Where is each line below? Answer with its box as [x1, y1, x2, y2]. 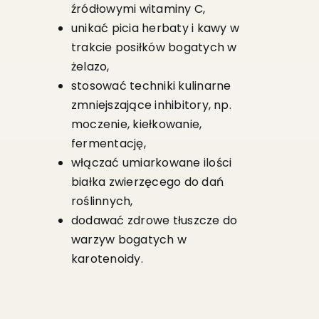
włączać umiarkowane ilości [70, 155, 232, 172]
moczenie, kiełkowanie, [70, 116, 202, 133]
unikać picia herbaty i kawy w [70, 20, 239, 37]
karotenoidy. [70, 251, 143, 268]
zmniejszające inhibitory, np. [70, 97, 231, 114]
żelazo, [70, 58, 110, 75]
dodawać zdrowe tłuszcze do [70, 212, 238, 229]
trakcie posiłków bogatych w [70, 39, 237, 56]
